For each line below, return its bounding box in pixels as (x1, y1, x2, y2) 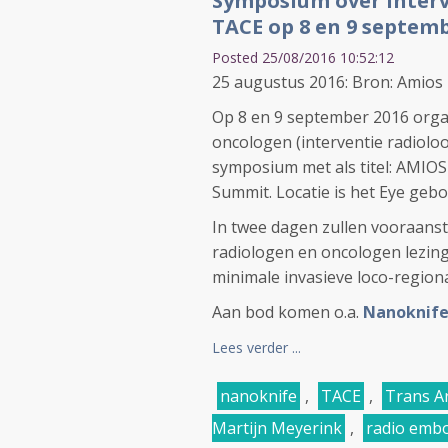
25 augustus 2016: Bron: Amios (212, 71, 443, 93)
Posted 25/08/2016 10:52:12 (212, 48, 394, 67)
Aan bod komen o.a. (212, 301, 363, 323)
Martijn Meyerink (212, 417, 342, 439)
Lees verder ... (212, 338, 301, 357)
